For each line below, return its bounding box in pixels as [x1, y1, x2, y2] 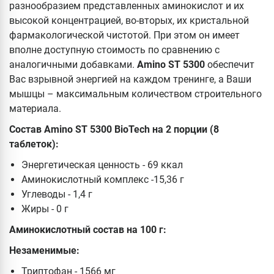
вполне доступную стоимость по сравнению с [9, 43, 220, 56]
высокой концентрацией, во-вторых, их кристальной [9, 14, 249, 26]
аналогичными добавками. [9, 58, 135, 70]
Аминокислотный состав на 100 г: [9, 223, 166, 235]
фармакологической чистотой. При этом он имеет [9, 29, 240, 41]
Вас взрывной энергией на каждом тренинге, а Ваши [9, 73, 251, 85]
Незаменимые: [9, 244, 80, 256]
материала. [9, 102, 68, 114]
